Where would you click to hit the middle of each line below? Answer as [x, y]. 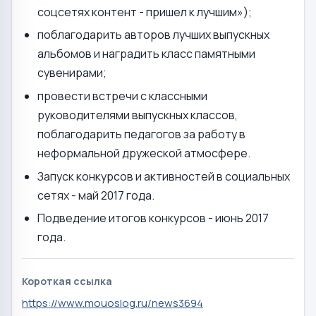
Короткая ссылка [67, 281]
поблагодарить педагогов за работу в [142, 134]
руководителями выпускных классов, [138, 115]
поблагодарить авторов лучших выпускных [154, 35]
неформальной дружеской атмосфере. [144, 153]
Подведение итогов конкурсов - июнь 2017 [153, 218]
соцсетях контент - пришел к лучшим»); [145, 12]
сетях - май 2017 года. [96, 195]
